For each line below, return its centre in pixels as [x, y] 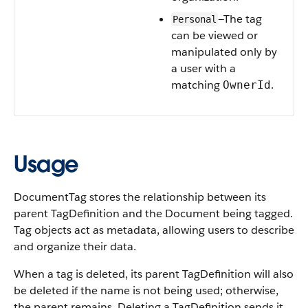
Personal [195, 19]
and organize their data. [75, 246]
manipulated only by [224, 52]
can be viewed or [214, 35]
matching [197, 85]
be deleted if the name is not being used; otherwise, [146, 290]
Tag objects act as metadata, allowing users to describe [154, 230]
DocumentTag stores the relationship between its [140, 197]
